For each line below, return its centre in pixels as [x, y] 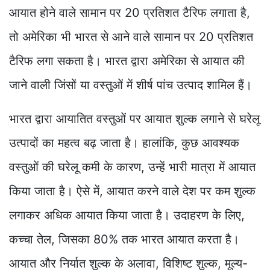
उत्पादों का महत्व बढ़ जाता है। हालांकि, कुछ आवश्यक [124, 143]
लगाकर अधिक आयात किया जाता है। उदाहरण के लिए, [127, 215]
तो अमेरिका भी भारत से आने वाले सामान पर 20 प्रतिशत [131, 37]
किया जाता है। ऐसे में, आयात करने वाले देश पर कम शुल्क [132, 191]
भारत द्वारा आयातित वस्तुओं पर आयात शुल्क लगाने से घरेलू [134, 119]
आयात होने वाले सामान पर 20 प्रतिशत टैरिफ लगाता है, [130, 13]
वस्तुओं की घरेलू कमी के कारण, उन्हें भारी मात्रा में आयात [132, 167]
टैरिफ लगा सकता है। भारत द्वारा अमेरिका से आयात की [127, 61]
